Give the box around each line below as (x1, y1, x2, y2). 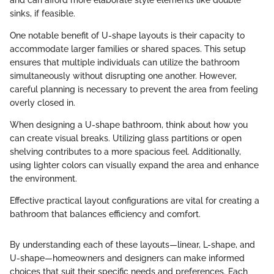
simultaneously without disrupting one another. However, (10, 71, 237, 81)
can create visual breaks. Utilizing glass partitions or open (10, 133, 242, 144)
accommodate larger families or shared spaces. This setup (10, 44, 246, 54)
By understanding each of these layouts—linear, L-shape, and (10, 240, 255, 250)
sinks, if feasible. (10, 9, 75, 19)
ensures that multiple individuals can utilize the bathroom (10, 57, 240, 68)
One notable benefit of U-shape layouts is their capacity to (10, 31, 245, 41)
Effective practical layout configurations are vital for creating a (10, 196, 259, 206)
